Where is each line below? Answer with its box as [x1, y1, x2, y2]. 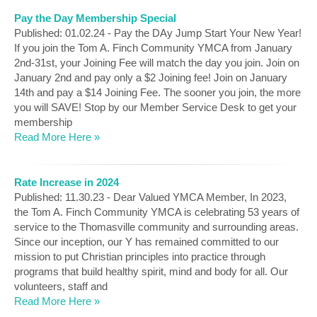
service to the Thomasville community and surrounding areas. [14, 221, 299, 234]
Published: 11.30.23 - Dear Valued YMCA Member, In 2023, [14, 191, 287, 204]
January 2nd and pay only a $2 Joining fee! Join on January [14, 71, 287, 83]
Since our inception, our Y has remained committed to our [14, 236, 279, 248]
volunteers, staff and [14, 280, 108, 293]
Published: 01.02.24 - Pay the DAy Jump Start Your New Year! [14, 26, 301, 39]
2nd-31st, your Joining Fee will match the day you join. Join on [14, 56, 299, 69]
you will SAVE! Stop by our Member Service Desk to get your [14, 100, 296, 113]
